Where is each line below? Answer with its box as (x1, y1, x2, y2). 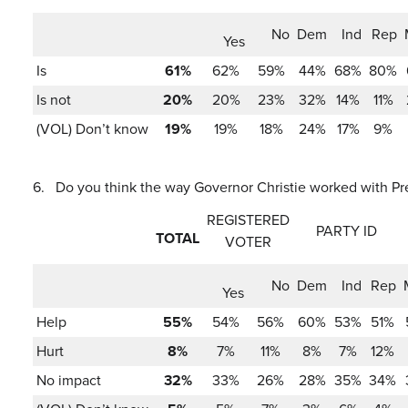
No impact (36, 370, 101, 391)
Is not (36, 89, 71, 110)
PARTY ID (316, 220, 377, 241)
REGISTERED (207, 209, 290, 230)
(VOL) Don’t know (36, 118, 148, 139)
